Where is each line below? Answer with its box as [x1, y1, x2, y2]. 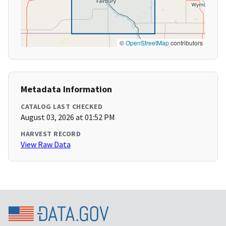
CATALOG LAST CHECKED [21, 102, 102, 111]
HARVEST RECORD [21, 129, 81, 139]
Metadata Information [21, 83, 112, 95]
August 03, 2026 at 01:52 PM [21, 112, 115, 123]
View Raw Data [21, 139, 71, 150]
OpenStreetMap [126, 38, 169, 47]
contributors [169, 38, 203, 47]
